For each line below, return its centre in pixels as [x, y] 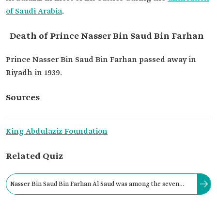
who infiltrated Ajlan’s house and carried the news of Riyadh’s [101, 201]
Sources [23, 98]
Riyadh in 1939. [34, 73]
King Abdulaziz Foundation [57, 132]
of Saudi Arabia [34, 11]
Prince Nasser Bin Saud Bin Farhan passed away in [101, 60]
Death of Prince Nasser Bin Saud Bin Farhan [105, 36]
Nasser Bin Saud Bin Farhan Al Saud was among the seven [95, 184]
